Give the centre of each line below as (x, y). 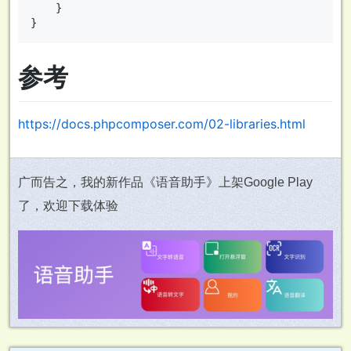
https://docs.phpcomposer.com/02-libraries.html (162, 123)
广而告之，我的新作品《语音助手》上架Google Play (165, 182)
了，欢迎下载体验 (68, 205)
